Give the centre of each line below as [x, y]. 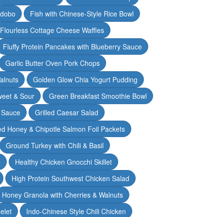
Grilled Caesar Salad [66, 112]
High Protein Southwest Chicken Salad [70, 178]
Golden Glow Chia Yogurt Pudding [85, 79]
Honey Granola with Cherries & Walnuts [62, 194]
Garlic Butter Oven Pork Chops [53, 63]
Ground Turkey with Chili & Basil [55, 145]
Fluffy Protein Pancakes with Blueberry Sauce [72, 46]
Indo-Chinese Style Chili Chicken [76, 211]
